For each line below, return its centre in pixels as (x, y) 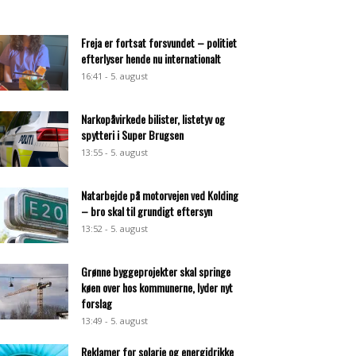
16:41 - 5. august (114, 76)
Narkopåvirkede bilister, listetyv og (153, 119)
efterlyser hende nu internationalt (151, 58)
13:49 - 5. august (114, 321)
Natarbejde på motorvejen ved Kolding (160, 195)
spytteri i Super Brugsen (132, 135)
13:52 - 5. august (114, 228)
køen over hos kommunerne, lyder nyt (157, 287)
